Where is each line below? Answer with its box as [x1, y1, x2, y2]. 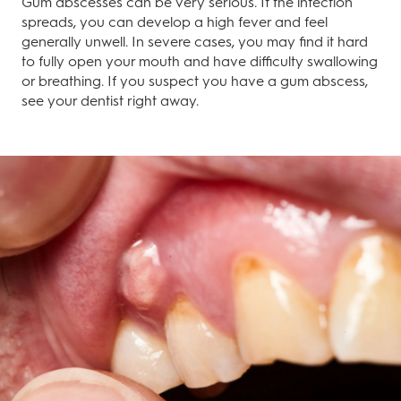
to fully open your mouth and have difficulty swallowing [21, 53, 378, 70]
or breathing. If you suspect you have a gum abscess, [21, 73, 368, 90]
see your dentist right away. [21, 92, 199, 109]
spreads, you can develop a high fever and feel [21, 13, 328, 30]
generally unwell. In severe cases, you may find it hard [21, 33, 368, 50]
